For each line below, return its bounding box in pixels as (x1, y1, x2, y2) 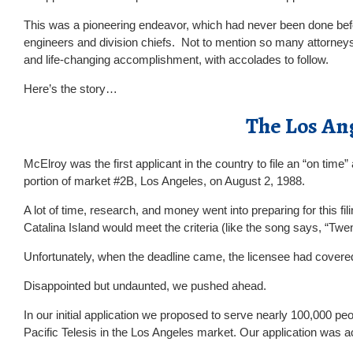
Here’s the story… (24, 82, 117, 95)
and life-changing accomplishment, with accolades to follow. (24, 53, 329, 66)
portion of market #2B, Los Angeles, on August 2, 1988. (24, 174, 305, 188)
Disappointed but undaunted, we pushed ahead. (24, 279, 266, 292)
